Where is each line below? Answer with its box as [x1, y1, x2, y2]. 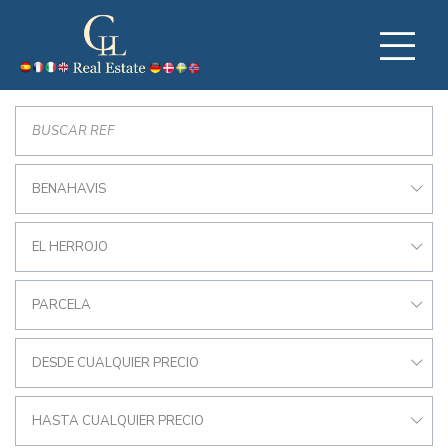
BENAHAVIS [32, 180, 106, 198]
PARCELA [32, 296, 91, 314]
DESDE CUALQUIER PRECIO [32, 354, 199, 372]
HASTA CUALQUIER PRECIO [32, 412, 204, 430]
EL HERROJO [32, 238, 108, 256]
